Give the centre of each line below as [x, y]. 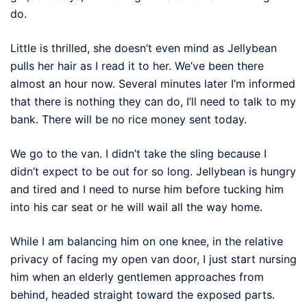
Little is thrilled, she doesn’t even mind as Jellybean [144, 48]
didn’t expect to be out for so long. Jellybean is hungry [153, 171]
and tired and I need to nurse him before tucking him [147, 189]
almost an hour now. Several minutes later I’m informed [153, 83]
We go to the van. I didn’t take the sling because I [138, 153]
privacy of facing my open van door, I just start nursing [153, 259]
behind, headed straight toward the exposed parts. [143, 294]
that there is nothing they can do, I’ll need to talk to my [153, 101]
